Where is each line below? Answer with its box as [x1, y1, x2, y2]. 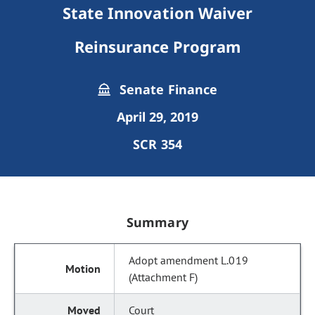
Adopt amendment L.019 [129, 253, 248, 267]
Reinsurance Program [74, 36, 241, 57]
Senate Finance [116, 81, 217, 98]
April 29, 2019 [116, 108, 199, 125]
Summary [127, 214, 188, 231]
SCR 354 [133, 136, 182, 153]
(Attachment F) [129, 270, 198, 284]
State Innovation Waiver [63, 2, 252, 23]
